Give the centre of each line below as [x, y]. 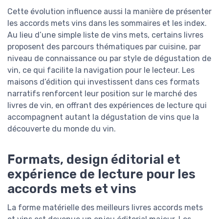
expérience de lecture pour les [101, 174]
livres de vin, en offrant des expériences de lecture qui [107, 105]
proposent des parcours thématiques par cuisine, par [104, 46]
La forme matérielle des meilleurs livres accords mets [105, 208]
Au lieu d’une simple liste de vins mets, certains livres [105, 35]
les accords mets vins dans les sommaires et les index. [107, 23]
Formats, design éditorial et [94, 160]
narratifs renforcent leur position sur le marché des [102, 93]
